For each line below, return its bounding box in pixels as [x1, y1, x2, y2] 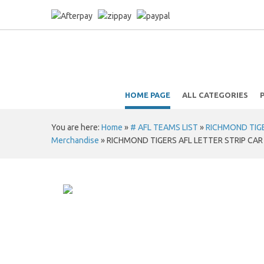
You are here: [51, 123, 101, 132]
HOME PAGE [124, 91, 170, 99]
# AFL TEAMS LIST [130, 123, 198, 132]
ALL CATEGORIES [181, 91, 248, 99]
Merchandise [51, 136, 99, 145]
